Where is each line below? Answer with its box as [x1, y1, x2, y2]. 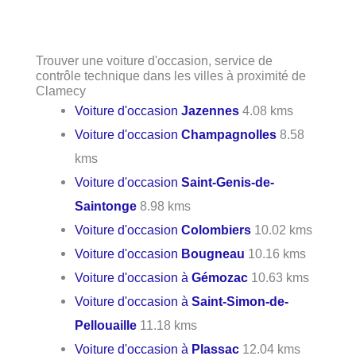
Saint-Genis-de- [181, 174, 275, 189]
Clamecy [36, 83, 86, 98]
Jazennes [181, 103, 240, 118]
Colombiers [181, 222, 252, 237]
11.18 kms [137, 317, 198, 332]
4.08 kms [239, 103, 294, 118]
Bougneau [181, 246, 246, 261]
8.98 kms [137, 198, 192, 213]
